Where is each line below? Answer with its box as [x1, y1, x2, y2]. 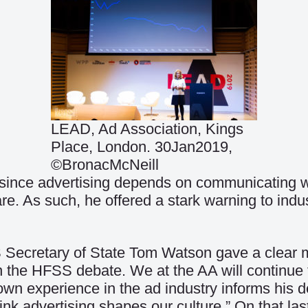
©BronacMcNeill [51, 156, 159, 173]
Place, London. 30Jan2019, [51, 138, 232, 155]
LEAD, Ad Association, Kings [51, 120, 243, 137]
